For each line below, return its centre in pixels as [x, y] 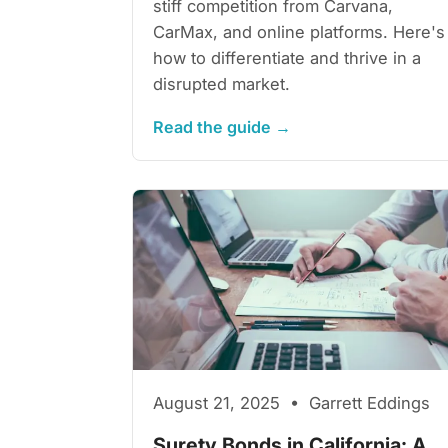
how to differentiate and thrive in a [287, 57]
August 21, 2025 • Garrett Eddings [291, 402]
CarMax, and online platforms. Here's [299, 31]
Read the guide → [222, 126]
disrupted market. [221, 83]
